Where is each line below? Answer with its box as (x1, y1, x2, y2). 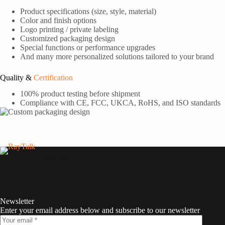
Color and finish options (20, 16, 96, 25)
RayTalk (43, 155, 70, 163)
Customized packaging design (20, 34, 115, 43)
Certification (34, 73, 73, 82)
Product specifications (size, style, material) (20, 7, 156, 16)
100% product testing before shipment (20, 89, 140, 98)
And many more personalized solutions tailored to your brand (20, 52, 214, 61)
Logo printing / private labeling (20, 25, 119, 34)
